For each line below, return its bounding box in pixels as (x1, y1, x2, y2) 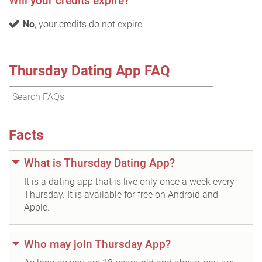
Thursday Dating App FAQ (9, 62, 170, 79)
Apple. (24, 201, 50, 213)
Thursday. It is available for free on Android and (24, 188, 218, 200)
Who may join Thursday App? (24, 237, 171, 251)
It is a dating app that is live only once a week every (24, 175, 235, 187)
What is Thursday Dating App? (24, 156, 175, 170)
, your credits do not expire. (35, 18, 144, 30)
